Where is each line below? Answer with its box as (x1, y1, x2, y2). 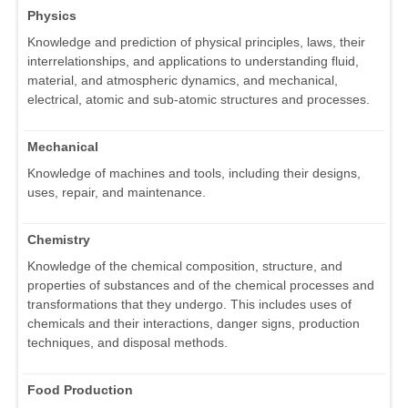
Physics (27, 7, 76, 23)
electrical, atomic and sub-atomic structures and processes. (27, 91, 370, 107)
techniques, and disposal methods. (27, 334, 228, 350)
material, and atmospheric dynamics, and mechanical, (27, 72, 338, 87)
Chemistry (27, 231, 90, 247)
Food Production (27, 382, 133, 397)
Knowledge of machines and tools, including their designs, (27, 165, 361, 180)
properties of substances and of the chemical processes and (27, 277, 374, 292)
